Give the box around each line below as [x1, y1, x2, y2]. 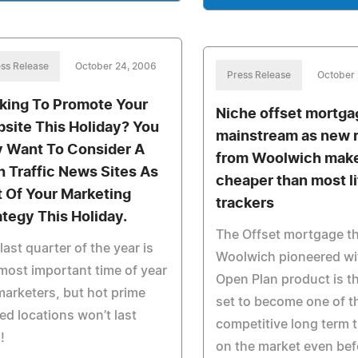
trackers [216, 197, 275, 211]
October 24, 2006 [75, 62, 157, 71]
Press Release [227, 70, 292, 80]
